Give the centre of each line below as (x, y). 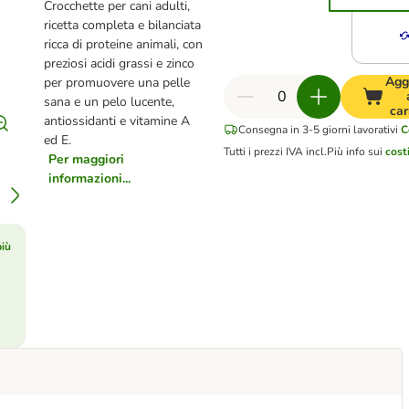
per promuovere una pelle (117, 83)
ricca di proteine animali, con (124, 44)
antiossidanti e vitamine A (117, 121)
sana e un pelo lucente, (110, 102)
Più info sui (357, 152)
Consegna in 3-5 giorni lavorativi (319, 130)
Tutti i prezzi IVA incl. (276, 152)
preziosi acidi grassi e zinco (120, 63)
